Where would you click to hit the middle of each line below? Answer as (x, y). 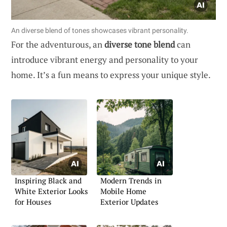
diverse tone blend (140, 44)
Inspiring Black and (48, 180)
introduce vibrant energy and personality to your (105, 59)
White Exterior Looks (51, 191)
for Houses (33, 202)
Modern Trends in (131, 180)
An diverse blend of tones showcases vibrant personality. (100, 30)
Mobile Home (123, 191)
